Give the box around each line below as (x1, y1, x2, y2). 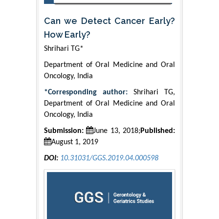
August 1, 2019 (51, 138, 98, 147)
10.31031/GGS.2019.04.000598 (60, 154, 158, 163)
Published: (140, 127, 175, 135)
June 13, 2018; (93, 127, 141, 135)
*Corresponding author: (44, 88, 133, 97)
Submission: (44, 127, 84, 135)
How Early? (44, 29, 90, 40)
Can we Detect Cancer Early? (44, 16, 175, 26)
